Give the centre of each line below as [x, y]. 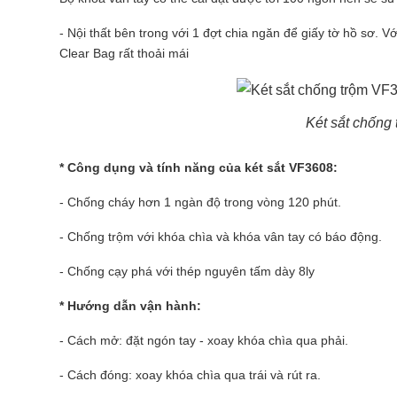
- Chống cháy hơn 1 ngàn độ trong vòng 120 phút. [200, 202]
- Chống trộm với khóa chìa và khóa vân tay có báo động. [221, 237]
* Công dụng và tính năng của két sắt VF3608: [198, 167]
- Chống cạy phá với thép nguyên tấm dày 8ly [187, 271]
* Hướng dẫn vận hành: [130, 306]
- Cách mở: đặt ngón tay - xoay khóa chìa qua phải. [204, 340]
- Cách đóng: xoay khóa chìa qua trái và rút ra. [190, 375]
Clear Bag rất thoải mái [124, 53]
